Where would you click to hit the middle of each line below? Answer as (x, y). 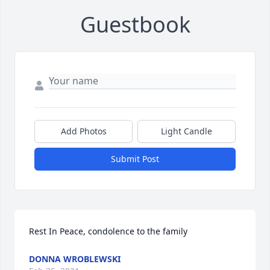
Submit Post (135, 159)
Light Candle (187, 131)
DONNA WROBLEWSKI (75, 259)
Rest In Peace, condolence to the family (108, 231)
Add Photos (83, 131)
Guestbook (135, 25)
